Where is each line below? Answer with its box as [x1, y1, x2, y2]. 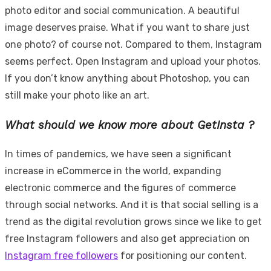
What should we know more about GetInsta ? [5, 118, 254, 132]
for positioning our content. [118, 250, 247, 262]
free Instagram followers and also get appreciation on [5, 233, 250, 245]
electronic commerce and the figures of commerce [5, 182, 236, 194]
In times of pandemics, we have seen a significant [5, 148, 232, 160]
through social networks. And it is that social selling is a [5, 199, 258, 211]
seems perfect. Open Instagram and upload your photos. [5, 55, 261, 67]
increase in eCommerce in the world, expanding [5, 165, 221, 177]
